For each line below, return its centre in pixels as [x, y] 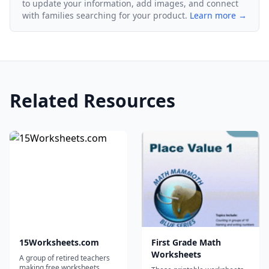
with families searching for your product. [105, 16]
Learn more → [218, 16]
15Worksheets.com [59, 243]
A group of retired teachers [65, 258]
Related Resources [92, 101]
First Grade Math [186, 243]
